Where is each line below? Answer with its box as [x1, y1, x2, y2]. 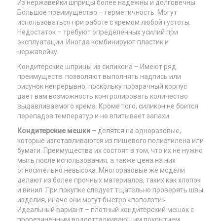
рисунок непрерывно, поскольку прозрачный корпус [17, 82, 187, 90]
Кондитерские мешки [17, 127, 90, 135]
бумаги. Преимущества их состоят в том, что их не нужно [17, 147, 203, 154]
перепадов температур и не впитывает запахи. [17, 112, 171, 120]
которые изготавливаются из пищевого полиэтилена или [17, 137, 204, 145]
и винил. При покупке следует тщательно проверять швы [17, 186, 203, 194]
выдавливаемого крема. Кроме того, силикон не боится [17, 102, 198, 110]
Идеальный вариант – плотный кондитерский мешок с [17, 206, 194, 214]
